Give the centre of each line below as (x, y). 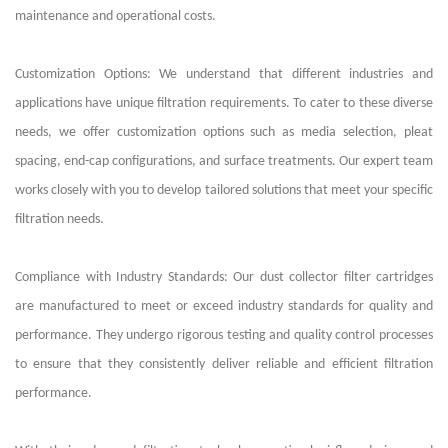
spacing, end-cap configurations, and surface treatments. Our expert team (224, 161)
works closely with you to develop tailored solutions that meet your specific (224, 190)
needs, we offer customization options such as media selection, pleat (224, 132)
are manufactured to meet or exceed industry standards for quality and (224, 306)
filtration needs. (59, 219)
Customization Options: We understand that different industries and (224, 74)
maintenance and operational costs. (115, 16)
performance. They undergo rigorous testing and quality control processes (224, 335)
